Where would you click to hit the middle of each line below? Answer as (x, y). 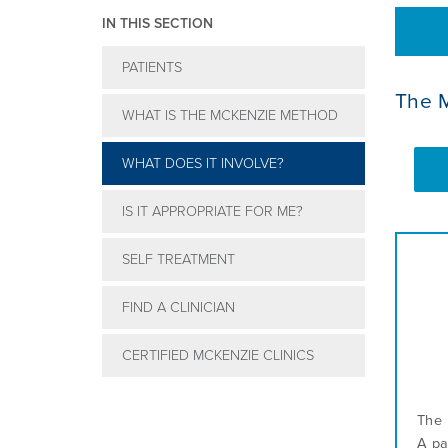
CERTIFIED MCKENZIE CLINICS (218, 355)
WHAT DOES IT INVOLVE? (203, 163)
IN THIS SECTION (157, 23)
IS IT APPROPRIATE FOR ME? (212, 211)
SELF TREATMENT (178, 259)
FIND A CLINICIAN (178, 307)
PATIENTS (152, 67)
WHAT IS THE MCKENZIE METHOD (230, 115)
